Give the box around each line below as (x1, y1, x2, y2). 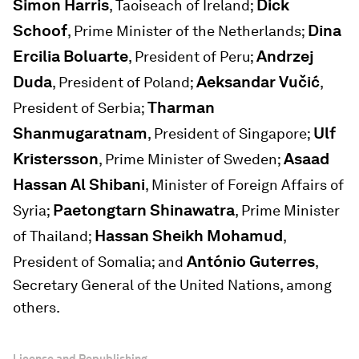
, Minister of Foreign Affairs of (145, 176, 344, 193)
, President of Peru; (128, 48, 256, 65)
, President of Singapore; (147, 125, 313, 142)
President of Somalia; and (13, 253, 187, 270)
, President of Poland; (52, 74, 196, 91)
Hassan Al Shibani (13, 175, 145, 194)
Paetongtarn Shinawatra (53, 200, 235, 220)
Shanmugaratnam (13, 123, 147, 143)
